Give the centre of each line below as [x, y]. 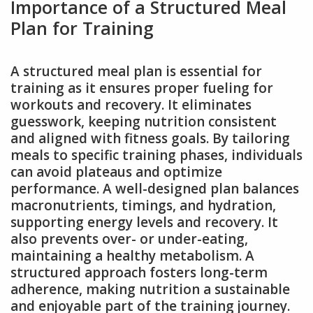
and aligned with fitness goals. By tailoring [150, 138]
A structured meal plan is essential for [136, 71]
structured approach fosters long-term [139, 272]
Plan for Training [82, 28]
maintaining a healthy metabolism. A [132, 255]
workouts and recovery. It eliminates [131, 104]
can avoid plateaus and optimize [116, 172]
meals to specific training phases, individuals [156, 155]
